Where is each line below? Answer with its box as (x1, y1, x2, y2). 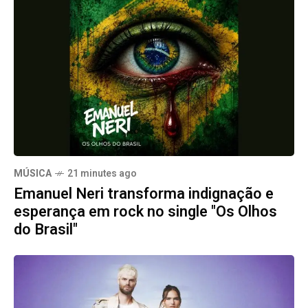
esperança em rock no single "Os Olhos (14, 200, 277, 223)
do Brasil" (14, 218, 78, 241)
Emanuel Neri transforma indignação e (14, 182, 274, 205)
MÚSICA (14, 166, 52, 181)
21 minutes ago (67, 166, 137, 181)
